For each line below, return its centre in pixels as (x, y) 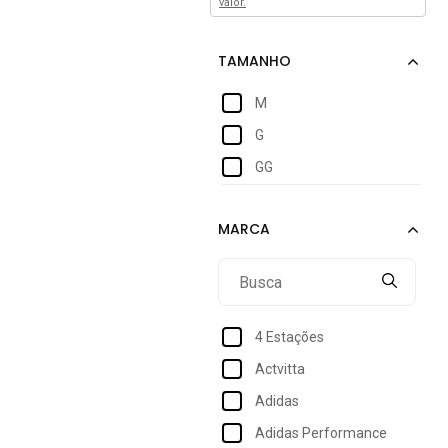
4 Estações (289, 336)
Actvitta (280, 368)
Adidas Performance (321, 432)
